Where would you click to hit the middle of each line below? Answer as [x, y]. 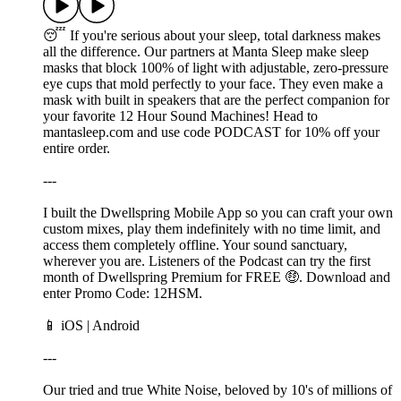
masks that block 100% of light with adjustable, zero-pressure [216, 68]
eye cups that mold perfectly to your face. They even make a [213, 84]
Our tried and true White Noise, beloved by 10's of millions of [218, 390]
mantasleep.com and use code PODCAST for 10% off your [211, 132]
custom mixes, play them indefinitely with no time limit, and [212, 229]
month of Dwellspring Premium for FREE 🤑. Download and [217, 277]
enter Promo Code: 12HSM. [123, 294]
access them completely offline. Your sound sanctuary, [195, 245]
